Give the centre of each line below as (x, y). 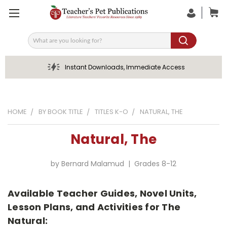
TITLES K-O (111, 112)
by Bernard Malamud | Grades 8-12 (113, 164)
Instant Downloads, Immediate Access (125, 67)
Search (40, 44)
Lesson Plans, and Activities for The (94, 207)
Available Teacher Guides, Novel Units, (102, 193)
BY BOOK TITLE (61, 112)
